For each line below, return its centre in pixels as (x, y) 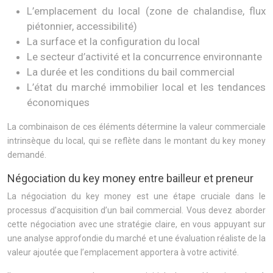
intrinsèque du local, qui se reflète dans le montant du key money (136, 141)
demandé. (27, 155)
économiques (58, 102)
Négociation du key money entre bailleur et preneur (130, 178)
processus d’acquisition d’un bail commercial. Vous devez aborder (136, 210)
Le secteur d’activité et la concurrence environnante (144, 57)
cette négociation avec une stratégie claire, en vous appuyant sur (136, 224)
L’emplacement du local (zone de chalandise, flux (146, 11)
